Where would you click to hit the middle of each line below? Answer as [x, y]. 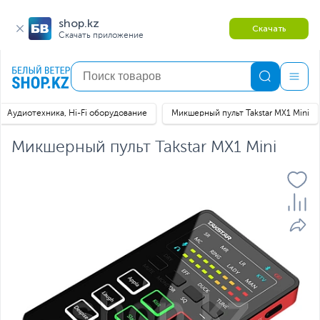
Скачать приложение [101, 36]
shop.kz [79, 23]
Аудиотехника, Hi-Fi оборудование [77, 114]
